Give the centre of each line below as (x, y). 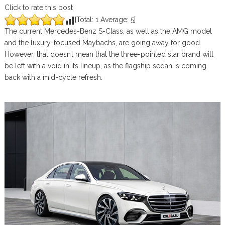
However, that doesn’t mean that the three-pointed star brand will (109, 54)
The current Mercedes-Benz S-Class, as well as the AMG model (108, 31)
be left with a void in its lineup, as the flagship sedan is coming (105, 66)
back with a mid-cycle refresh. (53, 77)
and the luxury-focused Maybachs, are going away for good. (103, 43)
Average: (114, 20)
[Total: (85, 20)
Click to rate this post (38, 8)
